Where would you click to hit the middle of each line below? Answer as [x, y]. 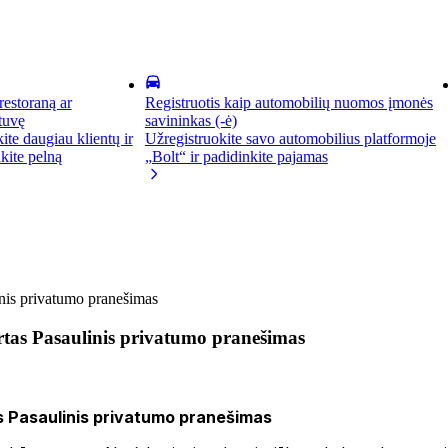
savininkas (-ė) [190, 120]
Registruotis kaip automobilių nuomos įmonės [288, 102]
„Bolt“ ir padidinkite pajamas [236, 156]
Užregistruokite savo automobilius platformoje [290, 138]
